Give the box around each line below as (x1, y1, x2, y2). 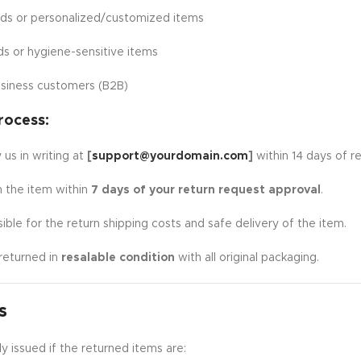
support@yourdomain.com (91, 151, 248, 162)
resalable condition (60, 252, 175, 263)
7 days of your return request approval (90, 185, 321, 196)
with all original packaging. (174, 252, 319, 263)
